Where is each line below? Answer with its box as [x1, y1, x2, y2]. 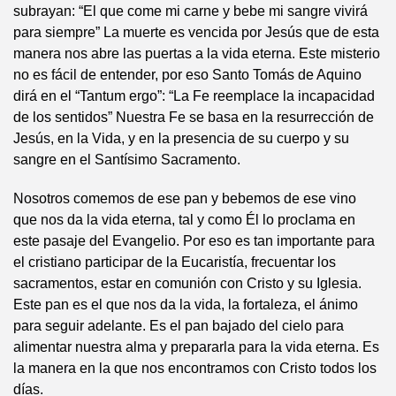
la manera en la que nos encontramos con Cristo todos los [13, 361, 377, 377]
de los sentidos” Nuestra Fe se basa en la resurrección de [13, 110, 374, 126]
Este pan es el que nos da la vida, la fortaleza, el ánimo [13, 297, 358, 313]
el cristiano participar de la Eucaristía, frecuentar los [13, 255, 336, 270]
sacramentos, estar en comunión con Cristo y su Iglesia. [13, 276, 362, 292]
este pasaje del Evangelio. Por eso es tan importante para [13, 233, 375, 249]
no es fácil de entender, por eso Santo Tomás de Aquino [13, 67, 362, 83]
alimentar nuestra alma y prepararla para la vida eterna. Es [13, 339, 379, 355]
